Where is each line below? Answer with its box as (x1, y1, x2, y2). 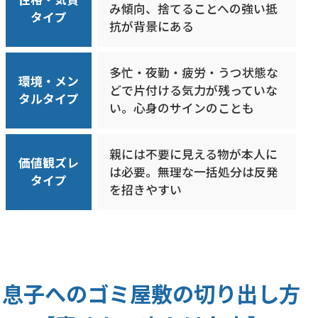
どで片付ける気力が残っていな (109, 82, 278, 99)
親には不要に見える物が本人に (109, 146, 278, 163)
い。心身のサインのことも (109, 99, 255, 117)
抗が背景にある (109, 18, 194, 35)
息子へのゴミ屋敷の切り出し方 (1, 277, 300, 309)
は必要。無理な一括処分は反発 (109, 163, 279, 181)
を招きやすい (109, 181, 182, 199)
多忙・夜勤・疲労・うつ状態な (109, 64, 279, 82)
